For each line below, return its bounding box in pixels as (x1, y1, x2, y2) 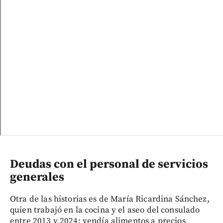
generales (10, 170, 64, 185)
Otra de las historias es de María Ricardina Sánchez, (10, 194, 210, 205)
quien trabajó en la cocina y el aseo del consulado (10, 205, 200, 216)
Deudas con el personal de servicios (10, 157, 208, 172)
